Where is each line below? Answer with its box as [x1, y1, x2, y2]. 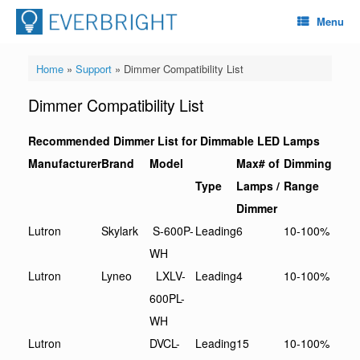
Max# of [236, 154, 280, 171]
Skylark [101, 222, 141, 239]
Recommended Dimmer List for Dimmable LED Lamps [28, 132, 320, 149]
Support [75, 60, 112, 76]
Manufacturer [28, 154, 101, 171]
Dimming [284, 154, 332, 171]
